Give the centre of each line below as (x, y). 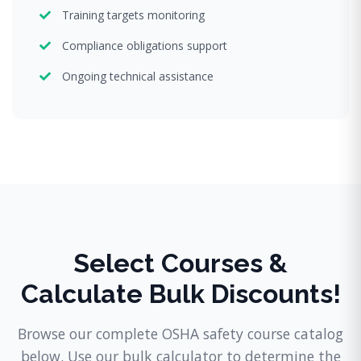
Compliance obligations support (145, 45)
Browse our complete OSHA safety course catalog (180, 333)
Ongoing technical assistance (138, 76)
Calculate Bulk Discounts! (180, 293)
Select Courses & (180, 263)
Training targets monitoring (133, 15)
